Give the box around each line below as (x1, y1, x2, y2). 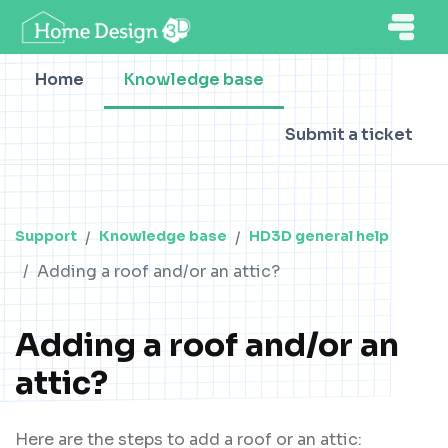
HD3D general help (249, 227, 389, 245)
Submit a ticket (285, 124, 413, 145)
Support (15, 227, 77, 245)
